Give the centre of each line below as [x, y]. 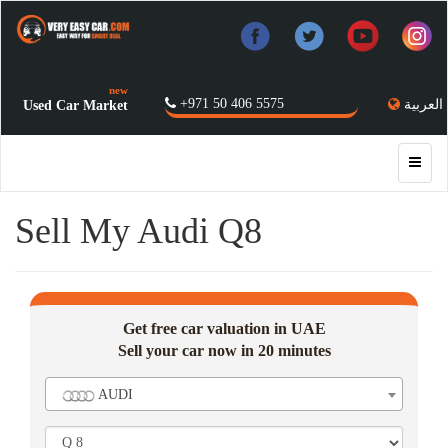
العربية [423, 104]
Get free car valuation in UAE [224, 328]
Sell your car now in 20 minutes [224, 350]
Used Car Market [75, 105]
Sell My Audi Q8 [138, 231]
